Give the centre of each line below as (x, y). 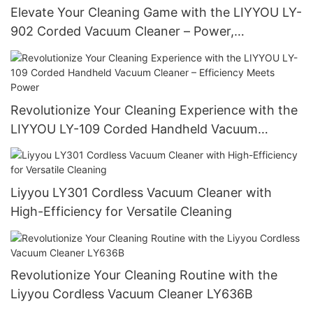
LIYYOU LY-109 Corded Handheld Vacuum (134, 129)
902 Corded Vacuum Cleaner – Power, (122, 31)
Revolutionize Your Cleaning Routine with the (144, 275)
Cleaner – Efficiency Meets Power (110, 147)
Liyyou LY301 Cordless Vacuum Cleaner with (141, 193)
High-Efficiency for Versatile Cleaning (121, 212)
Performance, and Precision (93, 50)
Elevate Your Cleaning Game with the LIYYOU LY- (156, 13)
